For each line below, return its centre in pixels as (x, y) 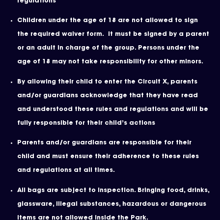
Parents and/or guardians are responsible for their (104, 143)
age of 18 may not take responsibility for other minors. (111, 62)
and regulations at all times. (66, 170)
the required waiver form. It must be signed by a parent (113, 34)
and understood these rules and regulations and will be (113, 109)
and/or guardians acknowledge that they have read (108, 96)
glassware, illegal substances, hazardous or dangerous (112, 204)
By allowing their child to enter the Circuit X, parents (107, 82)
